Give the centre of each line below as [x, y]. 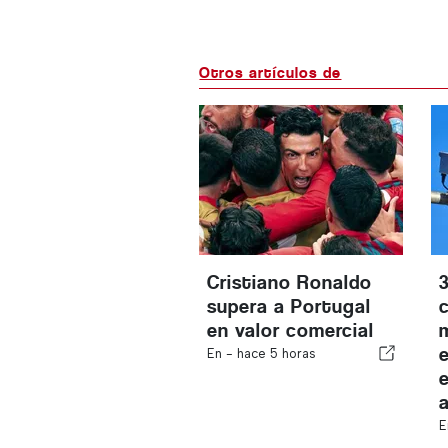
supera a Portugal [289, 306]
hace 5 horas [277, 353]
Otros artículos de [270, 72]
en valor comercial [291, 330]
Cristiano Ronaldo [290, 282]
